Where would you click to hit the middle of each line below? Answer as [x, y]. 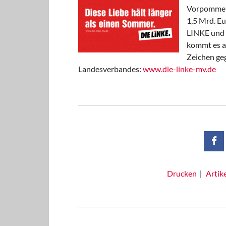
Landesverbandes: [110, 69]
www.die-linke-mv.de [179, 69]
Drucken [182, 173]
